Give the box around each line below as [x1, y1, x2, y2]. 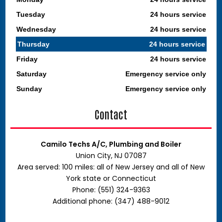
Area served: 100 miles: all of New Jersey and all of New [17, 162, 205, 172]
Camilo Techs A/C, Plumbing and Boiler [41, 139, 181, 149]
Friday [16, 55, 38, 63]
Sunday [16, 85, 42, 93]
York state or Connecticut [66, 173, 156, 183]
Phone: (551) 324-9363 [72, 185, 150, 195]
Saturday [16, 70, 47, 78]
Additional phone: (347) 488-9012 [53, 196, 169, 206]
